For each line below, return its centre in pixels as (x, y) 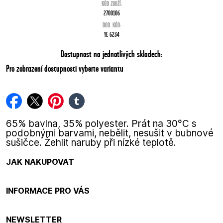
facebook (28, 98)
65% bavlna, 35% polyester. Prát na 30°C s (101, 124)
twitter (42, 98)
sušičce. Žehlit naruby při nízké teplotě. (91, 143)
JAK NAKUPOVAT (40, 162)
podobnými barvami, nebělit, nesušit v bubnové (110, 133)
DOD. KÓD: (111, 25)
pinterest (67, 98)
